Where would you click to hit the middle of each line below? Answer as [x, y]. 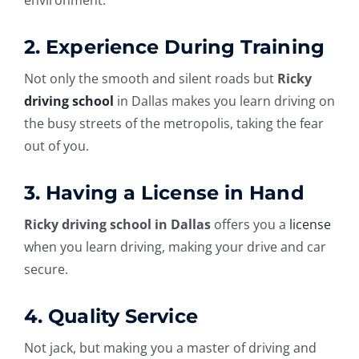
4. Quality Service [111, 316]
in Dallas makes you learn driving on [224, 101]
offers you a [250, 224]
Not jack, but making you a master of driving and [170, 347]
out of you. [56, 145]
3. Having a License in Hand [164, 192]
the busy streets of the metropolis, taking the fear [173, 123]
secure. [46, 269]
